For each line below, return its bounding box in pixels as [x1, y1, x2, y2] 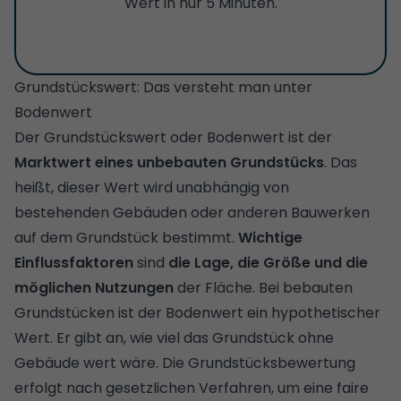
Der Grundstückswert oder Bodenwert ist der [14, 126, 332, 148]
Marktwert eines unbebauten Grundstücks [14, 151, 324, 173]
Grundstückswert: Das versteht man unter [14, 76, 312, 98]
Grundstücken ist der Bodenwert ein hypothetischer [14, 302, 380, 323]
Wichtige [238, 226, 303, 248]
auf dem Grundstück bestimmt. [14, 226, 238, 248]
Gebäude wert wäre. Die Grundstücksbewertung [14, 352, 355, 373]
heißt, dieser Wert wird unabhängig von [14, 176, 289, 198]
